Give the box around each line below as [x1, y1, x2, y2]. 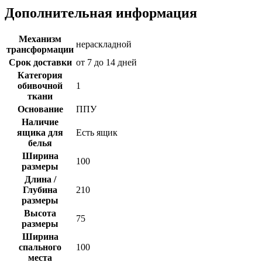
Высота [24, 208, 56, 219]
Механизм [19, 34, 61, 44]
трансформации [6, 44, 74, 55]
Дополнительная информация [5, 5, 197, 20]
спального [19, 242, 61, 253]
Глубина [23, 185, 57, 195]
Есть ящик [76, 127, 118, 138]
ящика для [17, 127, 63, 138]
